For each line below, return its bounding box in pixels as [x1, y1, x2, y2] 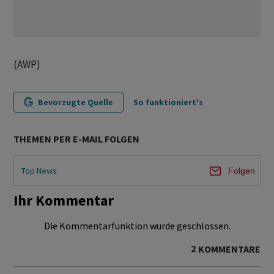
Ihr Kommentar [13, 191, 114, 210]
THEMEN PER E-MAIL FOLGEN [13, 133, 139, 146]
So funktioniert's [133, 97, 203, 108]
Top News [21, 165, 57, 176]
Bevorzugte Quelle [38, 97, 113, 108]
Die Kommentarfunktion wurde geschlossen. [43, 220, 231, 232]
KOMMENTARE [198, 243, 261, 256]
